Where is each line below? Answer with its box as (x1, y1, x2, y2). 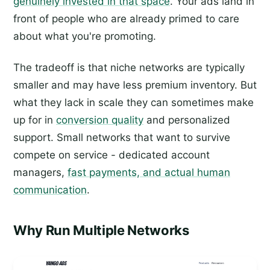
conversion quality (56, 114, 143, 127)
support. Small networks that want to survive (13, 131, 230, 144)
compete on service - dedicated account (13, 149, 210, 162)
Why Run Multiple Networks (13, 222, 189, 238)
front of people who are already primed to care (13, 13, 239, 25)
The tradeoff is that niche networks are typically (13, 61, 245, 74)
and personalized (143, 114, 230, 127)
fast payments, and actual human (67, 166, 230, 179)
